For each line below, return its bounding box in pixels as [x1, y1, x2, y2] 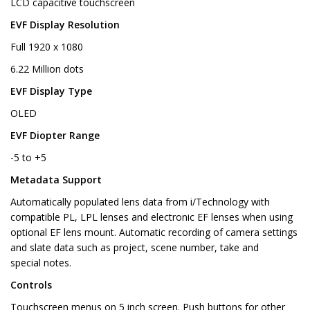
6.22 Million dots [10, 62, 84, 76]
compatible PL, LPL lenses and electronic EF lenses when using [10, 210, 293, 224]
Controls [10, 278, 52, 292]
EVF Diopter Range [10, 129, 100, 143]
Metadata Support [10, 173, 102, 187]
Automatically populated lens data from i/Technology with [10, 195, 270, 209]
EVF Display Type [10, 84, 92, 98]
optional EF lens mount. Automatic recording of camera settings [10, 226, 298, 239]
